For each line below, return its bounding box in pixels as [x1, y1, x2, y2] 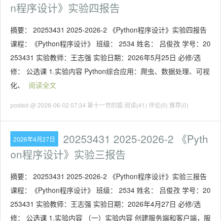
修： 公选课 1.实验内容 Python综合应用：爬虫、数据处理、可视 [10, 66, 210, 76]
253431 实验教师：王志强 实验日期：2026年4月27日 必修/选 [10, 199, 201, 209]
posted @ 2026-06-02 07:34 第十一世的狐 [10, 101, 124, 109]
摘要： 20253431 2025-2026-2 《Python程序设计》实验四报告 [10, 25, 207, 35]
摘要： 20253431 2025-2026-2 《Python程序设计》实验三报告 [10, 171, 207, 181]
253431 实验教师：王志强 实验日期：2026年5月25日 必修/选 [10, 52, 201, 62]
